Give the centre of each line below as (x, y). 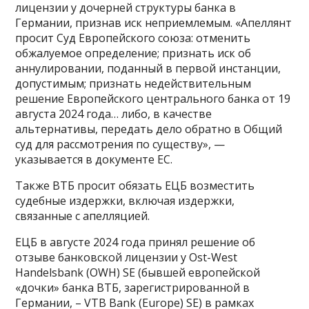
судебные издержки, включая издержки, (125, 200)
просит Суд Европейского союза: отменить (133, 38)
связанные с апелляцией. (83, 216)
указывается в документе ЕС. (94, 159)
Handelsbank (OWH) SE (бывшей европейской (138, 272)
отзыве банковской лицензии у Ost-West (127, 257)
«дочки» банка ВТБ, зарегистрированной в (133, 287)
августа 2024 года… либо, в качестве (114, 113)
